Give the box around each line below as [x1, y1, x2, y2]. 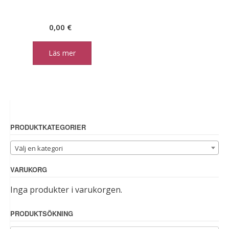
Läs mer [48, 48, 76, 58]
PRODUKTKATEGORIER [10, 122, 86, 132]
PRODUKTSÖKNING [10, 208, 73, 218]
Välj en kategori [15, 143, 63, 153]
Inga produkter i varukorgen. [10, 184, 122, 195]
